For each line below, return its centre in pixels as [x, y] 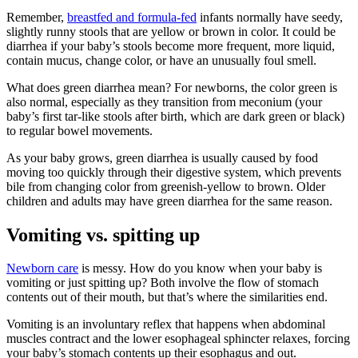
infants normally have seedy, [270, 17]
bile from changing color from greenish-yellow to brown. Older [166, 186]
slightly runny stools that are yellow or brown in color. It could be [171, 31]
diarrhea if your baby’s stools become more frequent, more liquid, [171, 46]
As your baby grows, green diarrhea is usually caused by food [162, 157]
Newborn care [42, 268]
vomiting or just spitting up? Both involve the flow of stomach [163, 283]
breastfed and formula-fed [132, 17]
